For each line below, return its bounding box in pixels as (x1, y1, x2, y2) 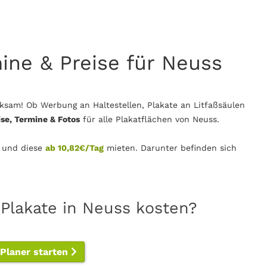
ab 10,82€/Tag (45, 143, 104, 153)
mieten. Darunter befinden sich (104, 143, 237, 153)
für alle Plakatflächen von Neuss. (80, 114, 219, 124)
